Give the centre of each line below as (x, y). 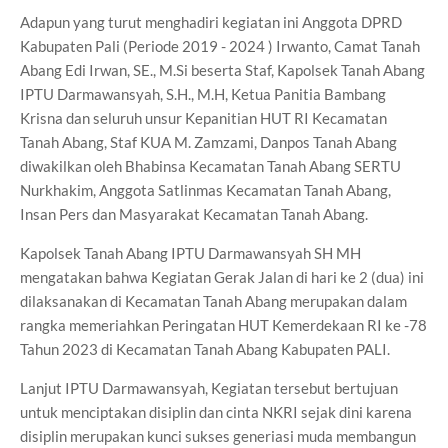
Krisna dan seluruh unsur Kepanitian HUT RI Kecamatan (203, 118)
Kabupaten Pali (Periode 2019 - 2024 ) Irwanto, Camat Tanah (220, 46)
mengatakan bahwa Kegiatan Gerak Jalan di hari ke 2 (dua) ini (222, 277)
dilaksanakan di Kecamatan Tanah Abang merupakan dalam (213, 301)
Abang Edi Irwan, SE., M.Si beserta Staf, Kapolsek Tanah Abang (222, 70)
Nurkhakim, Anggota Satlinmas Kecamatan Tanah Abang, (205, 190)
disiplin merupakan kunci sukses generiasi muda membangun (218, 436)
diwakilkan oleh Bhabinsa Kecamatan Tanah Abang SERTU (210, 166)
